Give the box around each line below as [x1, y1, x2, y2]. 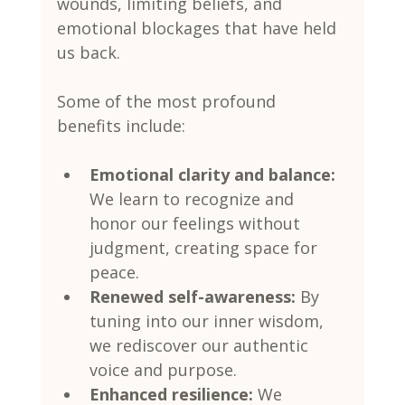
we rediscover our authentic [89, 334, 313, 356]
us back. [56, 41, 120, 63]
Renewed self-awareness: [89, 285, 296, 307]
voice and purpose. [89, 358, 237, 381]
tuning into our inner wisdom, [89, 309, 328, 332]
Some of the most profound [56, 89, 280, 112]
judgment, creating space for [89, 236, 322, 259]
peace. [89, 260, 139, 283]
